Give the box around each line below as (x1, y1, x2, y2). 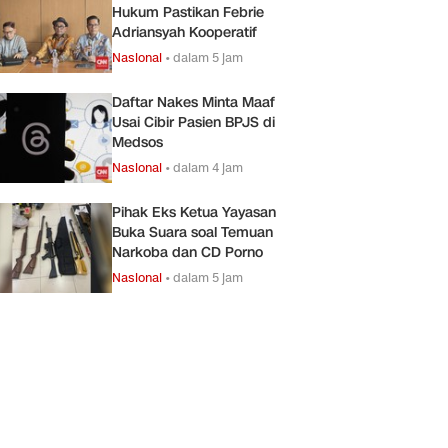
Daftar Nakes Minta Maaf (112, 92, 275, 112)
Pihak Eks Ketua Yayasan (112, 202, 276, 222)
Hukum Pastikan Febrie (112, 2, 264, 22)
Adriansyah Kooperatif (112, 22, 257, 42)
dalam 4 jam (173, 158, 243, 176)
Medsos (112, 132, 163, 152)
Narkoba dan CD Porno (112, 242, 263, 262)
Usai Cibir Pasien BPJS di (112, 112, 275, 132)
